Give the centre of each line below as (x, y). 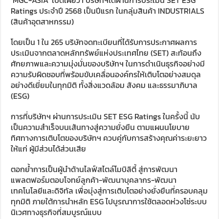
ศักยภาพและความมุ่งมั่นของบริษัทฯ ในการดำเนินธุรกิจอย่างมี (108, 64)
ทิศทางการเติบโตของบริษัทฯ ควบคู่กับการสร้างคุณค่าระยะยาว (109, 138)
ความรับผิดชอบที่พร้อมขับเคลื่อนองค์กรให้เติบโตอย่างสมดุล (106, 75)
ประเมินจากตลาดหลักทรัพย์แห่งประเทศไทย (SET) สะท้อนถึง (106, 53)
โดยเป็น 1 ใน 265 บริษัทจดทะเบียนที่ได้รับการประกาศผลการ (104, 42)
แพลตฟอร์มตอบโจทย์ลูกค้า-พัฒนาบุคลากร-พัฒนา (94, 180)
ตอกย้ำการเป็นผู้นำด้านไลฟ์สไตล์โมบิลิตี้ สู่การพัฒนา (94, 169)
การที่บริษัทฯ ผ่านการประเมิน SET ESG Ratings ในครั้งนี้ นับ (106, 117)
